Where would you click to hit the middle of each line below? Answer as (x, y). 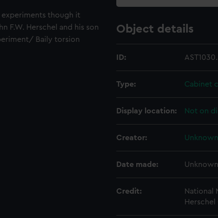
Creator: (132, 138)
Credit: (129, 191)
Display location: (146, 111)
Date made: (137, 164)
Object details (155, 29)
